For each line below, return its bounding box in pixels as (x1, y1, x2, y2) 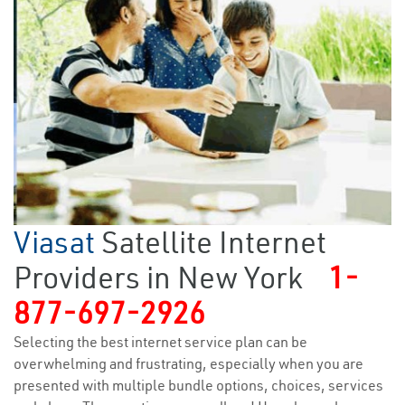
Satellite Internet (101, 223, 326, 262)
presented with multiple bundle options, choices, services (14, 376, 383, 395)
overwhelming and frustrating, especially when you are (14, 354, 363, 373)
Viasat (14, 223, 101, 262)
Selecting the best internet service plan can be (14, 333, 307, 352)
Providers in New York (14, 259, 303, 297)
